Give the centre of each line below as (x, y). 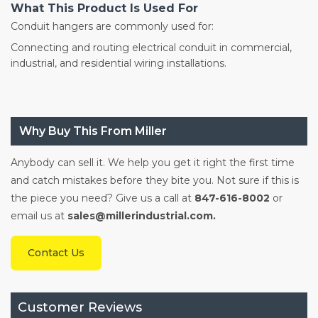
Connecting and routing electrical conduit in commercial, (151, 48)
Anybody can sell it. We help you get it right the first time (153, 163)
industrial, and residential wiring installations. (119, 64)
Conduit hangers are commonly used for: (112, 27)
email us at (38, 216)
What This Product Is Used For (104, 9)
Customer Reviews (80, 308)
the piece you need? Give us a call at (103, 198)
